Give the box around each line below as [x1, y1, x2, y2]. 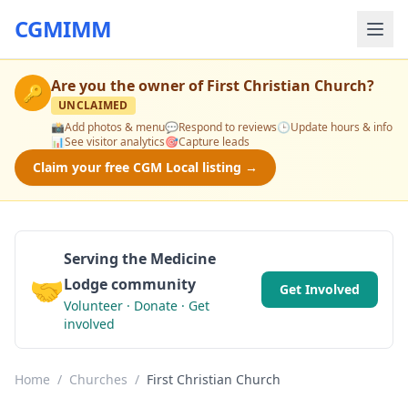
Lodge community [64, 274, 196, 294]
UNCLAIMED [58, 97, 128, 113]
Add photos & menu [65, 119, 165, 135]
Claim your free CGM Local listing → [33, 158, 258, 176]
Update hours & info [291, 119, 393, 135]
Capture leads [178, 134, 250, 149]
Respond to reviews [178, 119, 277, 135]
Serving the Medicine [64, 249, 216, 269]
